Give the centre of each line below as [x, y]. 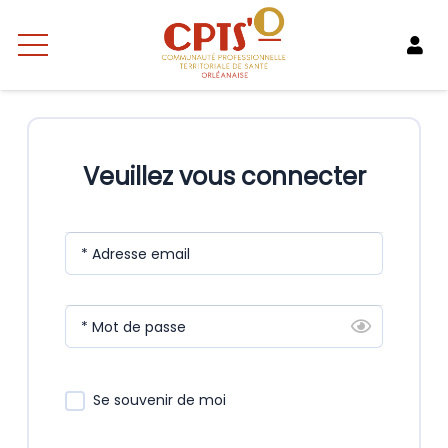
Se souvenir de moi [159, 400]
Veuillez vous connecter [224, 177]
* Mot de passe [133, 326]
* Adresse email [135, 253]
